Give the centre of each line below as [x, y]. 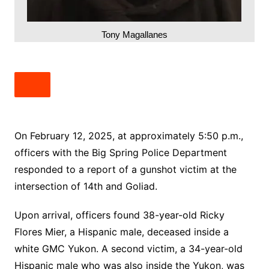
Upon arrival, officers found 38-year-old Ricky [119, 215]
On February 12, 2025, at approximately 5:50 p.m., [128, 136]
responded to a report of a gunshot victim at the [125, 169]
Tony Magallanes [134, 35]
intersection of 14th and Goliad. [86, 186]
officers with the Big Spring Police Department [120, 153]
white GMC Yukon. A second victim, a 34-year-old [128, 249]
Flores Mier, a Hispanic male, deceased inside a [121, 232]
